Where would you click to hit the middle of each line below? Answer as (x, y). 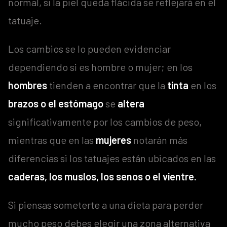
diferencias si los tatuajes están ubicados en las (112, 158)
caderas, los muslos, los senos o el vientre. (102, 176)
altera (131, 103)
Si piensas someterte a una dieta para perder (106, 204)
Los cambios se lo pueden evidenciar (89, 48)
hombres (28, 85)
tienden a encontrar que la (107, 85)
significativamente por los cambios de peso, (105, 121)
